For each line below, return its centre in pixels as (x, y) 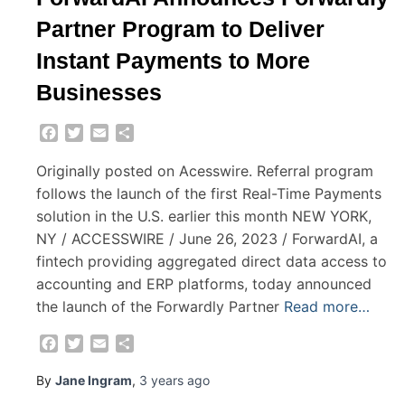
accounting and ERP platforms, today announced (204, 284)
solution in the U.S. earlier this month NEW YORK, (204, 217)
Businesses (99, 92)
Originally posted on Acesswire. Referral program (205, 171)
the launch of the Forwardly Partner (158, 307)
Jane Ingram (94, 381)
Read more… (327, 307)
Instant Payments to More (173, 60)
